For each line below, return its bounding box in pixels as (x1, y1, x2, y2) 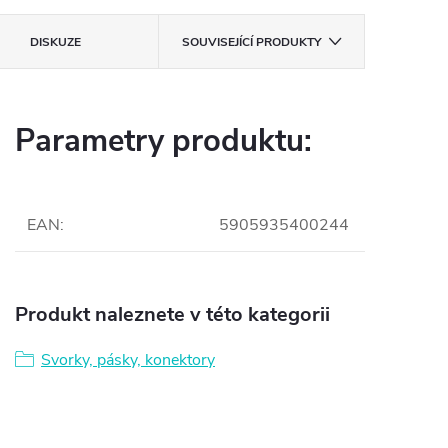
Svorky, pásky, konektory (41, 348, 215, 371)
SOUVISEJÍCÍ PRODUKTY (181, 33, 321, 50)
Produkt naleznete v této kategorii (15, 300, 330, 328)
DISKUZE (30, 33, 82, 50)
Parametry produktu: (15, 119, 312, 162)
